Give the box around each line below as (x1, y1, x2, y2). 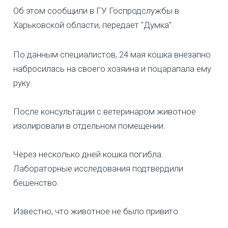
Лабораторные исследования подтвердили (13, 163, 183, 174)
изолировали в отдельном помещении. (13, 121, 165, 131)
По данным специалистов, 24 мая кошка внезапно (13, 49, 211, 60)
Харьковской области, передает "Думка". (13, 20, 174, 31)
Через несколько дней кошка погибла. (13, 149, 163, 160)
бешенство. (13, 178, 59, 188)
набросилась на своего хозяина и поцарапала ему (13, 64, 211, 74)
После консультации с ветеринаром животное (13, 106, 196, 117)
